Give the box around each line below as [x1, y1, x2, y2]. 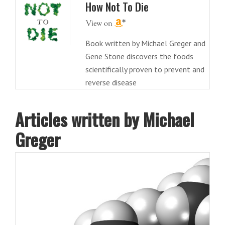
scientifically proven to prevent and [85, 64, 204, 75]
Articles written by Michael [15, 106, 194, 133]
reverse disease [85, 77, 137, 88]
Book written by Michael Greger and [85, 38, 205, 49]
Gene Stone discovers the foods [85, 51, 193, 62]
